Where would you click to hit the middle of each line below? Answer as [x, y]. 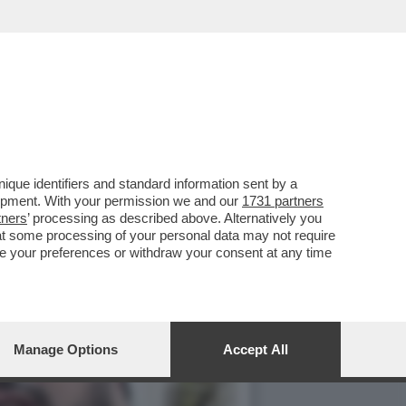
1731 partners [283, 201]
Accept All [256, 349]
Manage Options [66, 349]
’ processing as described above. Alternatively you [174, 218]
